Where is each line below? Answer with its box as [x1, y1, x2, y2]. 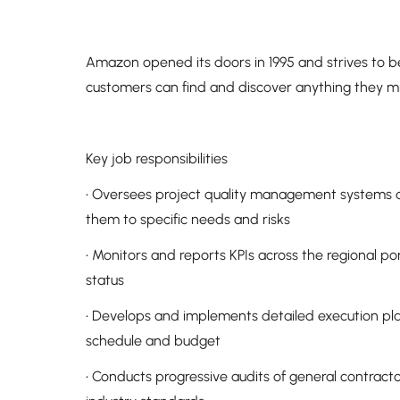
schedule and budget [86, 332, 221, 349]
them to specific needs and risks [86, 211, 290, 228]
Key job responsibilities [86, 150, 228, 167]
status [86, 271, 124, 288]
